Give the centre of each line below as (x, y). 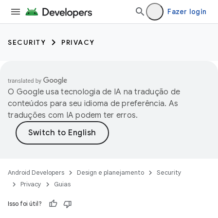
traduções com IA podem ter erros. (73, 115)
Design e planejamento (110, 173)
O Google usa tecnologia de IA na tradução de (94, 92)
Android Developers (36, 173)
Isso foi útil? (25, 204)
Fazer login (187, 12)
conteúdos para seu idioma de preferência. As (93, 104)
